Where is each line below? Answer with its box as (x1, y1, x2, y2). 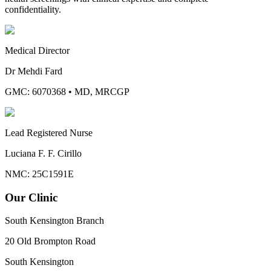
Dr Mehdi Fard (5, 65, 62, 76)
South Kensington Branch (5, 215, 104, 226)
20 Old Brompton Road (5, 236, 96, 247)
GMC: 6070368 (5, 86, 66, 97)
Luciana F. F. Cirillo (5, 148, 82, 158)
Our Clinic (5, 191, 57, 204)
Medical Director (5, 45, 70, 56)
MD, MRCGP (74, 86, 129, 97)
